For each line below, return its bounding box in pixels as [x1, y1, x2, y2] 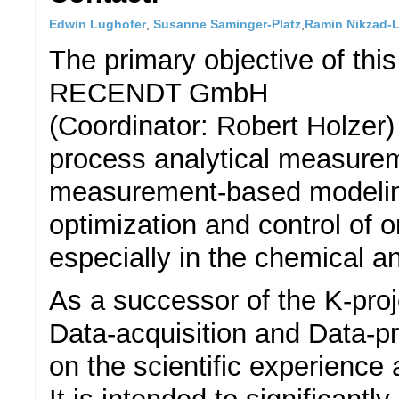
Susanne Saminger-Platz [153, 16, 301, 31]
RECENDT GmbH [49, 77, 268, 109]
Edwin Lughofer [49, 16, 146, 31]
